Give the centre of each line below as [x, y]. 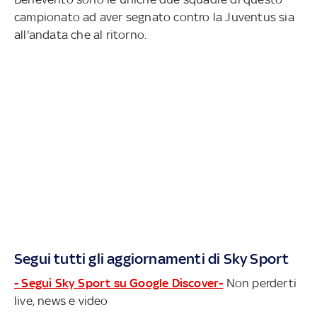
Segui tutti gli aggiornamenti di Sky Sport [152, 259]
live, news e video [61, 301]
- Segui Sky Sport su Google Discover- [119, 283]
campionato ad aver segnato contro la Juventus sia [154, 17]
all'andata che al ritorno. [81, 35]
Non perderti [260, 283]
